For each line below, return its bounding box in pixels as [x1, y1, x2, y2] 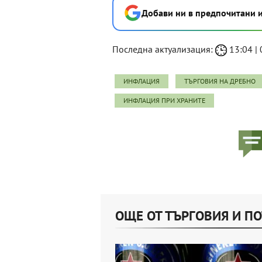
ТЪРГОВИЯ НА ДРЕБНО [184, 77, 256, 86]
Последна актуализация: [112, 43, 215, 56]
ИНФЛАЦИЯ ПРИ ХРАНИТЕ [123, 96, 205, 105]
